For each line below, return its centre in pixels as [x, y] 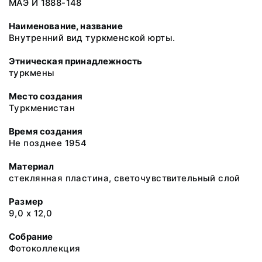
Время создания [46, 131]
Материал [32, 166]
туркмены [32, 73]
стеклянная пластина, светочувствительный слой [125, 178]
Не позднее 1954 [48, 143]
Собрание [31, 237]
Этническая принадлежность [76, 61]
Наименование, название [66, 26]
